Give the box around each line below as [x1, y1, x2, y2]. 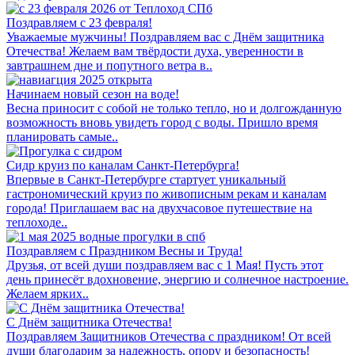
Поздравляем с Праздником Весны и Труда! [6, 243, 242, 258]
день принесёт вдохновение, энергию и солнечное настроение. [6, 272, 349, 286]
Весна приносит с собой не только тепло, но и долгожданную [6, 101, 342, 115]
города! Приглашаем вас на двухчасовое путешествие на [6, 200, 312, 215]
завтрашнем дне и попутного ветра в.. [6, 58, 212, 72]
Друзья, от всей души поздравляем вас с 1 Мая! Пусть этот [6, 258, 323, 272]
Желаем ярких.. [6, 286, 89, 300]
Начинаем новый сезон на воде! [6, 86, 179, 101]
